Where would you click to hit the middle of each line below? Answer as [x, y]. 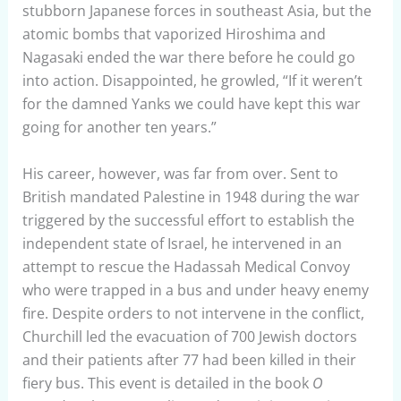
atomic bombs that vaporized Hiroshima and [174, 34]
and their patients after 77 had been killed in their [189, 359]
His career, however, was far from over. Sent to [180, 173]
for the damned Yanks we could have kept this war [191, 104]
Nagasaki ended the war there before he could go [188, 58]
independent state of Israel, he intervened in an [182, 243]
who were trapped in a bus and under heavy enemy [195, 290]
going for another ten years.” [119, 128]
